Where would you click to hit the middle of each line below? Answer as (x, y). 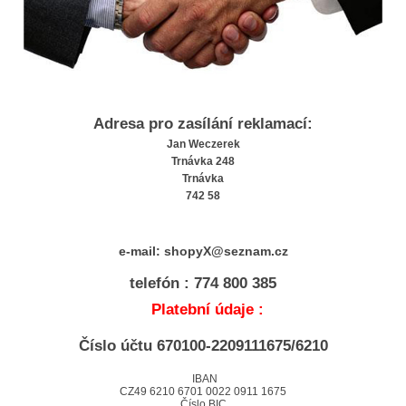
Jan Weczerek (203, 145)
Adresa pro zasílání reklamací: (203, 124)
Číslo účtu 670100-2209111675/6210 (203, 346)
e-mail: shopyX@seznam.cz (203, 251)
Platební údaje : (203, 310)
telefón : (162, 283)
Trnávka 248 (203, 162)
